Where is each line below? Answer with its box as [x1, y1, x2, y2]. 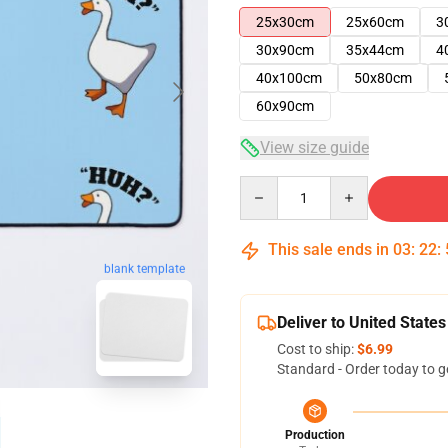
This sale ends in [264, 240, 393, 259]
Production [285, 428, 345, 442]
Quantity [239, 177, 294, 193]
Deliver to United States [277, 313, 446, 332]
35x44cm [346, 42, 404, 58]
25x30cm [256, 14, 314, 30]
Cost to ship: [277, 341, 357, 357]
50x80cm [354, 70, 412, 86]
